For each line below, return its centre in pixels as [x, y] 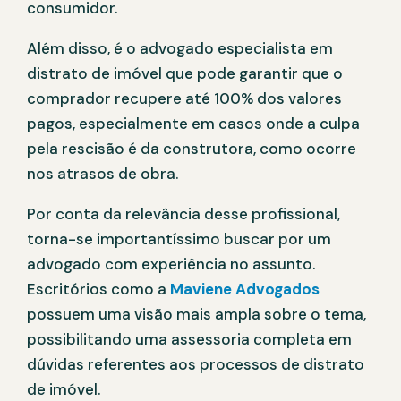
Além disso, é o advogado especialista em [180, 49]
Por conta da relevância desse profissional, [183, 214]
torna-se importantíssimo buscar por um [179, 239]
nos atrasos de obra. [102, 174]
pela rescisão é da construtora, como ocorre [192, 149]
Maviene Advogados [243, 290]
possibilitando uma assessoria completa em [189, 340]
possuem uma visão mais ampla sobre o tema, [196, 315]
